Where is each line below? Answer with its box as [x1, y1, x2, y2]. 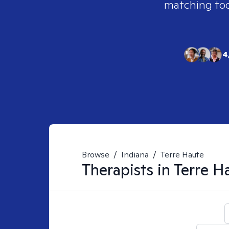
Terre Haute [161, 149, 204, 160]
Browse [82, 149, 109, 160]
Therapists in [82, 159, 174, 180]
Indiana [121, 149, 149, 160]
